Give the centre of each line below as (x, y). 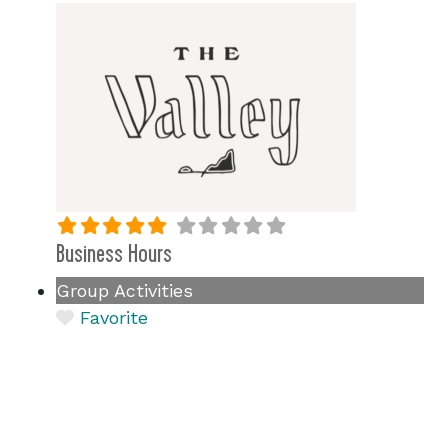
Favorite (114, 317)
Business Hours (114, 254)
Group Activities (124, 290)
